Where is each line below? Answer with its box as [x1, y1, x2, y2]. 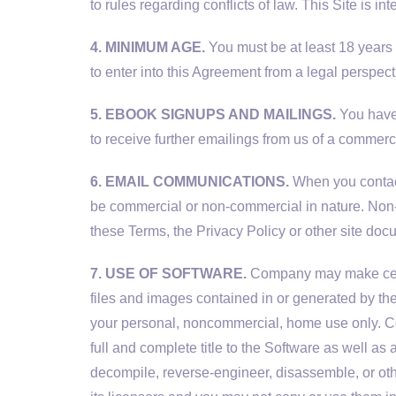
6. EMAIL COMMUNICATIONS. [90, 174, 289, 189]
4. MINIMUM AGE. [90, 40, 205, 55]
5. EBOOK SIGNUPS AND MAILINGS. [90, 107, 336, 122]
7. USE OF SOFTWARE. [90, 266, 247, 281]
